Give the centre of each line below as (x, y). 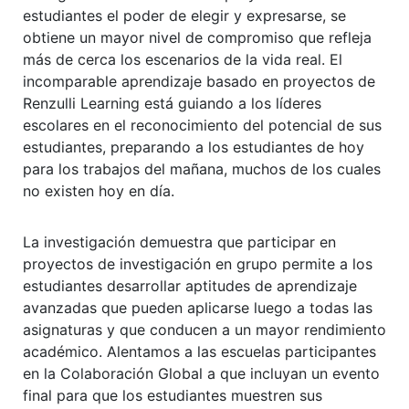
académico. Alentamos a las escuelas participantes (199, 352)
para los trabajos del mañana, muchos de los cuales (202, 169)
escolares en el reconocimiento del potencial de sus (202, 126)
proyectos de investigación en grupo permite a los (198, 264)
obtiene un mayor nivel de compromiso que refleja (197, 38)
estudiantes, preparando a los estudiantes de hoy (194, 147)
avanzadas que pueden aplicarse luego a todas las (198, 308)
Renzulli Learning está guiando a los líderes (172, 104)
